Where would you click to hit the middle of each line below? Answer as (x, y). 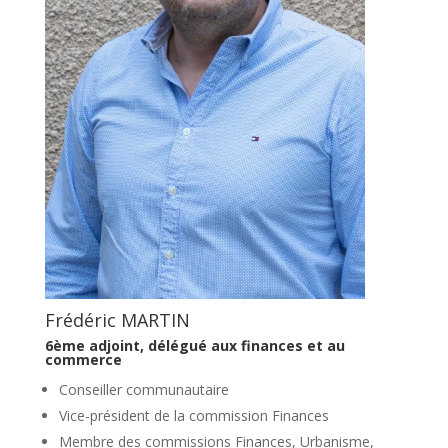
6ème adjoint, (96, 345)
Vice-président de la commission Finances (193, 415)
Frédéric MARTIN (117, 319)
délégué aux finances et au (246, 345)
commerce (83, 359)
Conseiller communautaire (143, 389)
